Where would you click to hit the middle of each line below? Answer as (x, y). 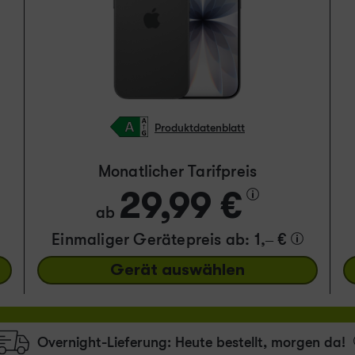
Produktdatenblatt (199, 127)
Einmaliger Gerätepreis (139, 240)
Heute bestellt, (223, 342)
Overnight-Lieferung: (106, 342)
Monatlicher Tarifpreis (177, 172)
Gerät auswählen (177, 270)
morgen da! (310, 342)
